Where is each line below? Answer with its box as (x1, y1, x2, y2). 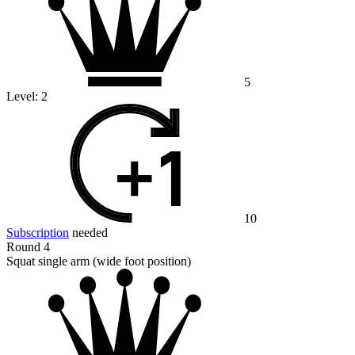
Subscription (6, 226, 69, 240)
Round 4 (6, 240, 50, 254)
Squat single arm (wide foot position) (6, 254, 191, 269)
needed (69, 226, 108, 240)
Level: (6, 90, 41, 104)
